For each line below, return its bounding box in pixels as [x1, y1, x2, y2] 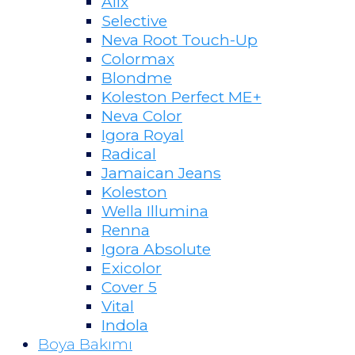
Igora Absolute [101, 239, 211, 258]
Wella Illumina [101, 200, 208, 220]
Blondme [101, 67, 172, 87]
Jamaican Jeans [101, 162, 221, 182]
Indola [101, 315, 148, 334]
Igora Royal [101, 124, 184, 144]
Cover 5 [101, 277, 157, 296]
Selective [101, 10, 167, 30]
